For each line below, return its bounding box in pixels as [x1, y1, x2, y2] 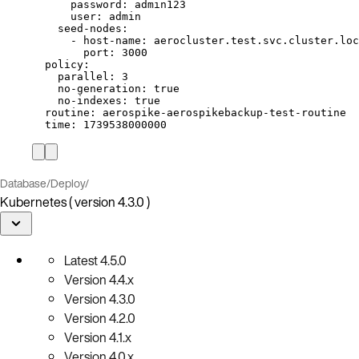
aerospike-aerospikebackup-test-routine [103, 106, 346, 119]
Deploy [50, 174, 85, 192]
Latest [64, 250, 98, 270]
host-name [83, 34, 141, 46]
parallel [58, 70, 109, 83]
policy [45, 58, 83, 71]
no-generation [58, 82, 141, 95]
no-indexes [58, 94, 122, 107]
